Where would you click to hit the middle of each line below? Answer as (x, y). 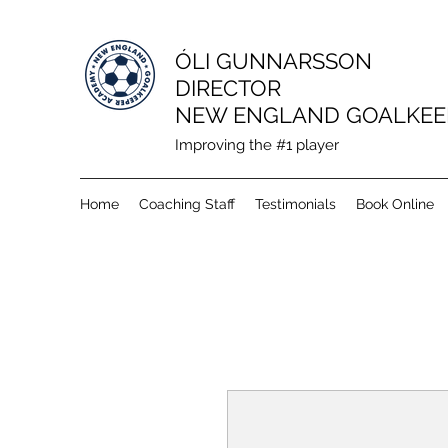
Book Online (395, 204)
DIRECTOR (228, 88)
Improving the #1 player (257, 145)
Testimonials (295, 204)
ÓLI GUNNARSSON (273, 61)
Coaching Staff (187, 204)
